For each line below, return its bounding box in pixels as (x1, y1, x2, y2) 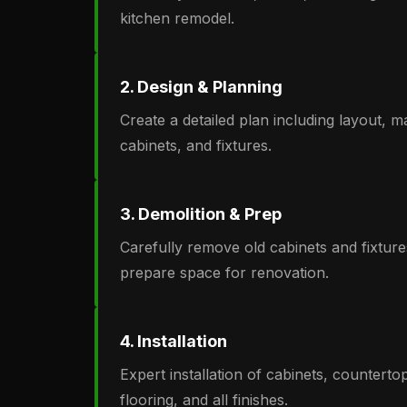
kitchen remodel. (120, 9, 234, 27)
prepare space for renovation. (120, 263, 329, 282)
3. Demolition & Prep (120, 204, 282, 223)
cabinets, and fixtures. (120, 136, 272, 154)
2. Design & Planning (120, 77, 283, 96)
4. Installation (120, 332, 227, 351)
